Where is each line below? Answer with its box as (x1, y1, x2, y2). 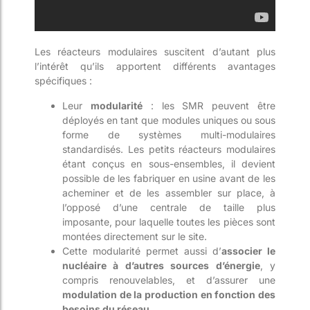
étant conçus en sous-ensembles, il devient (62, 157, 275, 170)
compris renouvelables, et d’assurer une (62, 273, 275, 286)
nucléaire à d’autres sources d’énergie (62, 259, 260, 271)
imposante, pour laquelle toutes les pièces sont (62, 215, 275, 228)
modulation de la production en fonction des (62, 288, 275, 300)
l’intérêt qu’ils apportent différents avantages (35, 60, 275, 73)
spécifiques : (35, 75, 92, 87)
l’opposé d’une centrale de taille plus (62, 201, 275, 213)
